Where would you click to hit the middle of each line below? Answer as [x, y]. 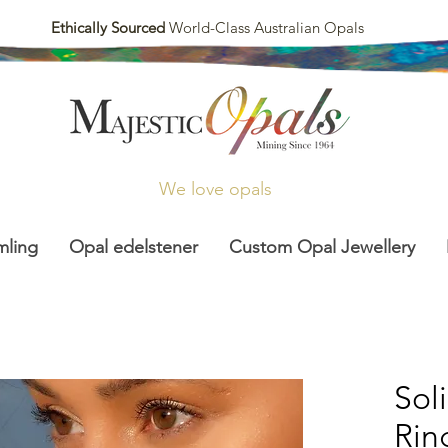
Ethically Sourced [110, 27]
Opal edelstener [133, 247]
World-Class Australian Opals [266, 27]
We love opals [215, 189]
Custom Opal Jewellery [322, 247]
